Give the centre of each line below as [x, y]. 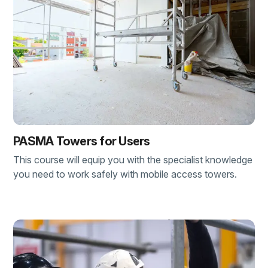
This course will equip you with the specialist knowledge [133, 159]
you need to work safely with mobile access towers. [125, 174]
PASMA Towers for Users [82, 141]
